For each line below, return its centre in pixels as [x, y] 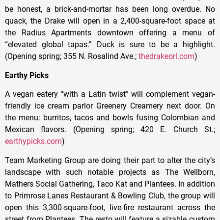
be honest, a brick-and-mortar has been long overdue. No [110, 9]
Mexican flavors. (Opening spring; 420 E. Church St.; [110, 130]
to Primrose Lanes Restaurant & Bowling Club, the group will [110, 195]
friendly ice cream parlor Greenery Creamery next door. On [110, 106]
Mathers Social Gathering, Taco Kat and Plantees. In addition [110, 184]
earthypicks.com [33, 141]
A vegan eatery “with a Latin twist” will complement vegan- [110, 94]
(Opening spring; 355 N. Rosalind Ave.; [72, 56]
